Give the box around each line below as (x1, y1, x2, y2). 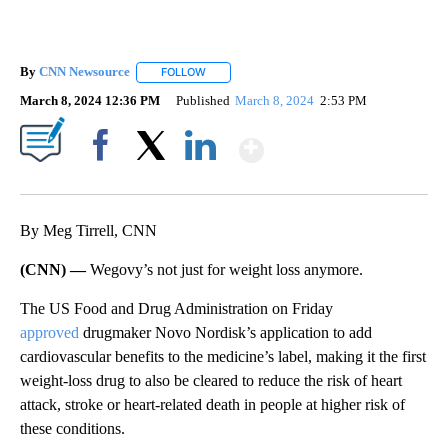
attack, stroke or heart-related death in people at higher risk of (20, 395, 405, 413)
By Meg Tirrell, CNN (20, 221, 157, 239)
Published (176, 92, 230, 108)
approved (20, 323, 79, 341)
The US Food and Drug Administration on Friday (20, 299, 333, 317)
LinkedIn (177, 171, 224, 187)
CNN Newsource (39, 64, 130, 80)
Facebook (77, 171, 132, 187)
